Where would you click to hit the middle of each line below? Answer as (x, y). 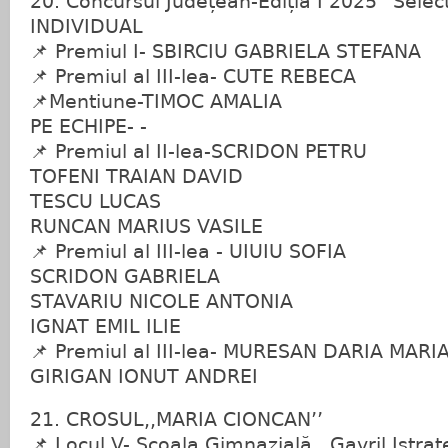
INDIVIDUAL (86, 26)
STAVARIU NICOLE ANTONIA (161, 301)
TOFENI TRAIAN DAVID (136, 176)
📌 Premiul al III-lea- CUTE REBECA (193, 76)
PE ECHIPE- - (88, 126)
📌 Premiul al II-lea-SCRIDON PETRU (198, 151)
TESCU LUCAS (95, 201)
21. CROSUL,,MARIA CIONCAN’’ (176, 419)
